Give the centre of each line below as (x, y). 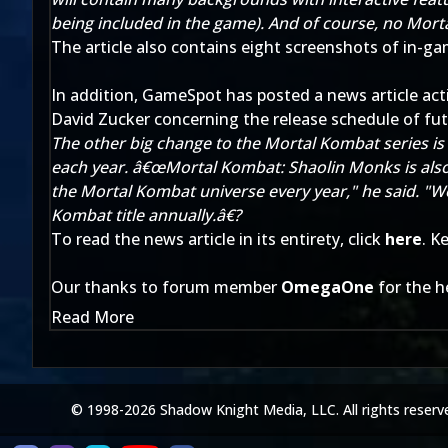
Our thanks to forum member (166, 287)
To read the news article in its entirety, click (218, 239)
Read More (92, 317)
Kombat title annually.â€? (146, 215)
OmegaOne (327, 287)
